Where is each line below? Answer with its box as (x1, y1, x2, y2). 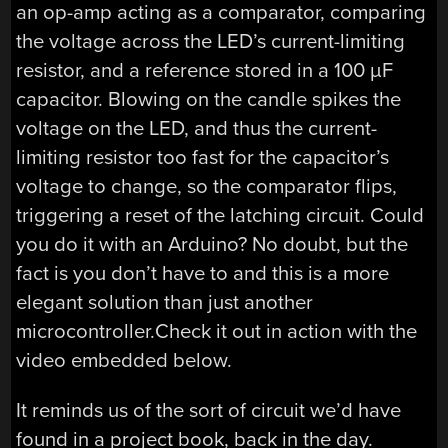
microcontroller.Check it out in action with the (16, 319, 418, 345)
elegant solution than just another (16, 290, 314, 316)
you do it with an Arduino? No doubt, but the (16, 232, 409, 258)
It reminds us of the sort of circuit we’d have (16, 397, 402, 423)
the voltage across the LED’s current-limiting (16, 29, 406, 55)
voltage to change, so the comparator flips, (16, 174, 398, 200)
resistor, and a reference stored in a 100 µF (16, 58, 394, 84)
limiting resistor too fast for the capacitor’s (16, 145, 390, 171)
